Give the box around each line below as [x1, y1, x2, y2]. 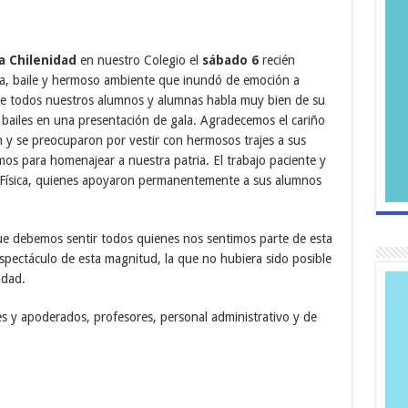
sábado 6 [201, 52, 259, 67]
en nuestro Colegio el [76, 52, 202, 67]
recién [258, 52, 295, 67]
